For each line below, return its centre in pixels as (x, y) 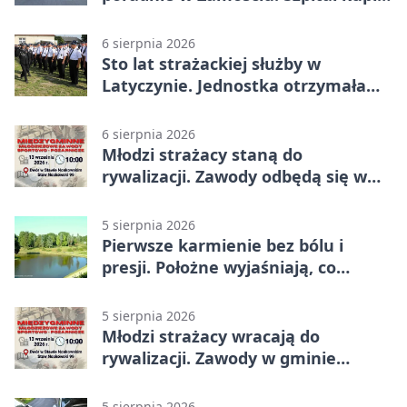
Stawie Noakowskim (184, 198)
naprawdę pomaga (178, 288)
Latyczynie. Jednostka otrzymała (234, 85)
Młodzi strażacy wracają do (211, 336)
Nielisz (129, 379)
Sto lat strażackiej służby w (211, 63)
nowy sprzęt (151, 16)
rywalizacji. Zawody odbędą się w (234, 176)
